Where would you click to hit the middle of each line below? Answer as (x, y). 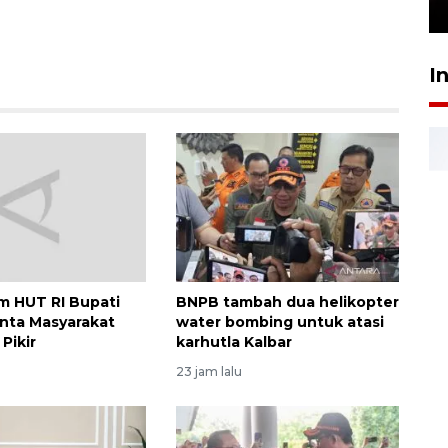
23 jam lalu (208, 371)
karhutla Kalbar (233, 341)
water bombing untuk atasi (279, 321)
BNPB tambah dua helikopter (287, 301)
